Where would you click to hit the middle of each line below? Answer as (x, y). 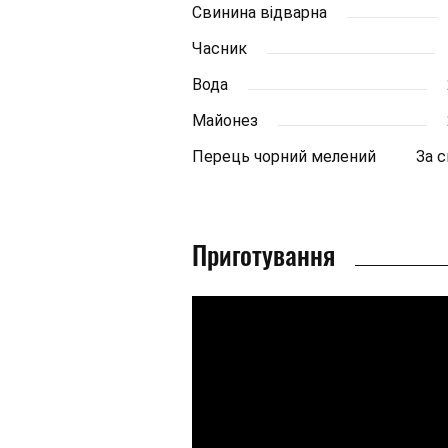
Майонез (225, 120)
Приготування (263, 254)
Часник (219, 48)
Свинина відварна (259, 12)
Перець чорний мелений (284, 156)
